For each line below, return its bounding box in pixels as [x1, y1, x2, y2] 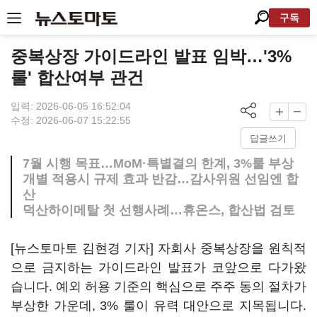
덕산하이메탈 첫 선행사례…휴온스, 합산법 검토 [23, 203, 295, 217]
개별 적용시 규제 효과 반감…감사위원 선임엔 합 [23, 172, 299, 186]
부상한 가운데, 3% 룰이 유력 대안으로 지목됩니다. [11, 299, 306, 313]
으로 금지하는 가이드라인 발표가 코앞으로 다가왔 [11, 260, 306, 275]
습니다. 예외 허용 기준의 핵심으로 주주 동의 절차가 [11, 279, 306, 294]
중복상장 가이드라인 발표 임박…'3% [11, 47, 292, 66]
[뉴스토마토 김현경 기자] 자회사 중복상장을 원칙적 [11, 241, 306, 255]
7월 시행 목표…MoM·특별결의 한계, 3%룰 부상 [23, 156, 294, 171]
